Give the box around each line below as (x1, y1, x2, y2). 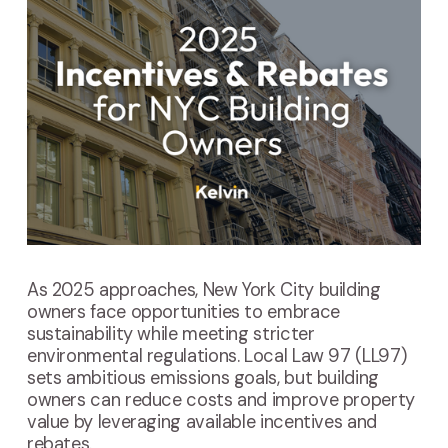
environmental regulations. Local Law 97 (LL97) (26, 344, 407, 369)
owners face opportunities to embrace (26, 300, 340, 325)
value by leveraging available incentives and (26, 410, 377, 435)
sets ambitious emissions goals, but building (26, 366, 379, 391)
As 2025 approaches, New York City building (26, 278, 381, 303)
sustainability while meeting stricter (26, 322, 315, 347)
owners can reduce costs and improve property (26, 388, 415, 413)
